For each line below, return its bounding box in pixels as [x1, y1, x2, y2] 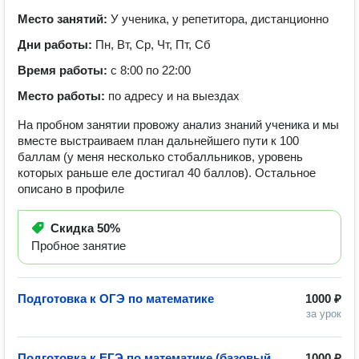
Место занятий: [18, 12, 111, 26]
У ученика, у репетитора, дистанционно [111, 12, 329, 26]
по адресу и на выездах [108, 89, 240, 103]
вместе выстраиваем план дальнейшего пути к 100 [18, 134, 299, 147]
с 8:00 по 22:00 [111, 63, 191, 77]
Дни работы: [18, 38, 95, 51]
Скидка [50, 221, 97, 235]
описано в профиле [18, 182, 124, 196]
